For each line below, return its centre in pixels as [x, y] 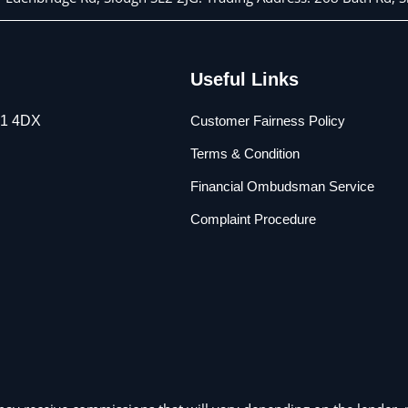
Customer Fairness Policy [268, 120]
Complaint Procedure [254, 219]
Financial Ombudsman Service [283, 186]
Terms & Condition [245, 153]
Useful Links [245, 79]
